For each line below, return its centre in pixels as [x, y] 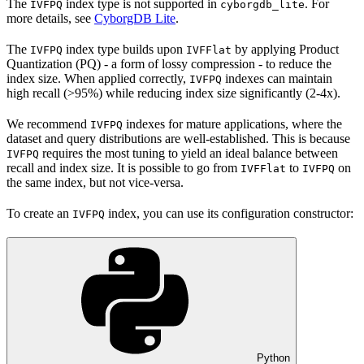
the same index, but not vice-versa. [95, 182]
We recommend [48, 123]
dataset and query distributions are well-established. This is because [178, 138]
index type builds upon [124, 49]
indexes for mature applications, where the [232, 123]
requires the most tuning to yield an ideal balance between [188, 153]
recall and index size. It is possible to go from [123, 167]
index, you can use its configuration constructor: [229, 213]
